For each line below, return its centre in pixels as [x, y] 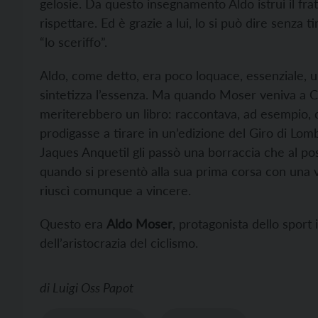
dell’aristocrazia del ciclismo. [119, 243]
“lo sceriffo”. [73, 42]
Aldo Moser [139, 224]
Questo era [73, 224]
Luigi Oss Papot [93, 288]
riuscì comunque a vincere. [115, 191]
